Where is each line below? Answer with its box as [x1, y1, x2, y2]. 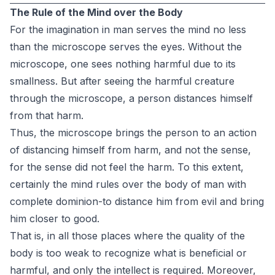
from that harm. [10, 109, 83, 122]
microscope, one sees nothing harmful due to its [10, 58, 236, 70]
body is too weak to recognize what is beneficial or [10, 247, 247, 259]
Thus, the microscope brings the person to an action [10, 126, 257, 139]
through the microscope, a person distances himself [10, 92, 253, 104]
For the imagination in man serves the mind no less [10, 23, 246, 36]
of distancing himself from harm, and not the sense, [10, 144, 251, 156]
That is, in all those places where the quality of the [10, 230, 245, 242]
